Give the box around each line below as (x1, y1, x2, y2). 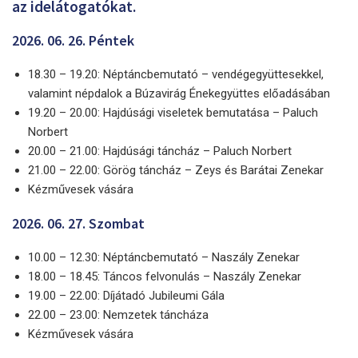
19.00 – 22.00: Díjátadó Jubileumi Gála (28, 288, 225, 304)
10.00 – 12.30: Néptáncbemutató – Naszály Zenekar (28, 250, 300, 265)
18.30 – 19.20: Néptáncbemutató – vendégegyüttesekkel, (28, 67, 324, 82)
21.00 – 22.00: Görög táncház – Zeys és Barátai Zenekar (28, 163, 324, 178)
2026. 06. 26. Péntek (12, 31, 134, 50)
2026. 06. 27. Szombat (12, 214, 145, 233)
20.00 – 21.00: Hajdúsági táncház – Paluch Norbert (28, 144, 292, 159)
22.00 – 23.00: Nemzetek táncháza (28, 308, 209, 323)
